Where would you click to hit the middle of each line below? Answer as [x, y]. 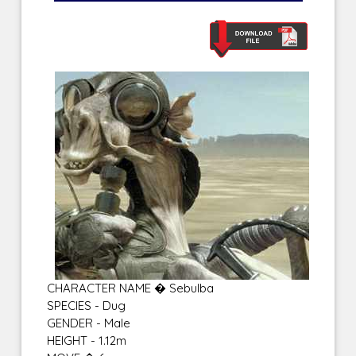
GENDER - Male [89, 323]
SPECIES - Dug [87, 305]
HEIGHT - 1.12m [87, 340]
